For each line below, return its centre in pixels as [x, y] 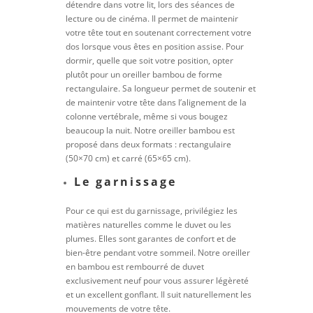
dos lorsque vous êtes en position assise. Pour [155, 46]
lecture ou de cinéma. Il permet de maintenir [152, 19]
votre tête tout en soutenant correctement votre [159, 32]
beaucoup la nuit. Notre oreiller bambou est [151, 130]
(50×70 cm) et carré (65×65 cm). [129, 158]
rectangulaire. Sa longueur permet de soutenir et [161, 88]
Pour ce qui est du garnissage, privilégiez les [152, 211]
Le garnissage [126, 182]
